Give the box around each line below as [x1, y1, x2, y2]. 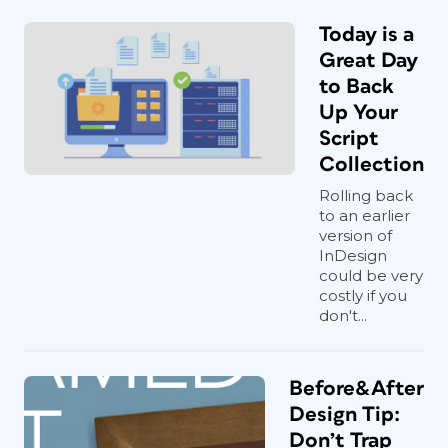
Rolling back [319, 185, 413, 205]
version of [319, 225, 392, 245]
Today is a [319, 23, 414, 45]
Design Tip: [289, 403, 400, 425]
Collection [319, 153, 424, 175]
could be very [319, 265, 423, 285]
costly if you [319, 285, 407, 305]
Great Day [319, 49, 418, 71]
